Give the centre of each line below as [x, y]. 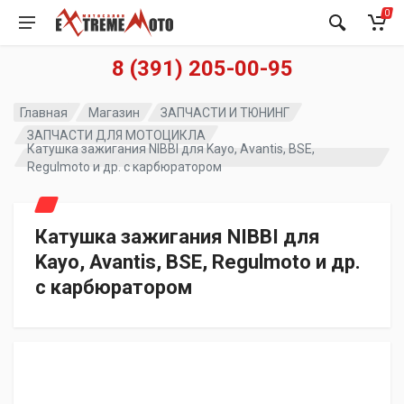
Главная [44, 112]
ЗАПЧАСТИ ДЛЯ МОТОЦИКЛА [117, 135]
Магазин [115, 112]
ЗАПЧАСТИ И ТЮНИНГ [225, 112]
